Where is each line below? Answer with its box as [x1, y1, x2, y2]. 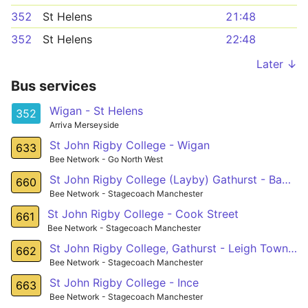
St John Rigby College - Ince [49, 275, 199, 289]
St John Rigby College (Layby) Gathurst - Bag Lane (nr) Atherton [282, 172, 291, 186]
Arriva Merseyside [49, 120, 119, 130]
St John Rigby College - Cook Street [47, 206, 239, 221]
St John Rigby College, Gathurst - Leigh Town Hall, [288, 241, 297, 255]
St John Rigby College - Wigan [49, 137, 210, 152]
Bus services [11, 78, 96, 94]
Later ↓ [256, 57, 297, 71]
